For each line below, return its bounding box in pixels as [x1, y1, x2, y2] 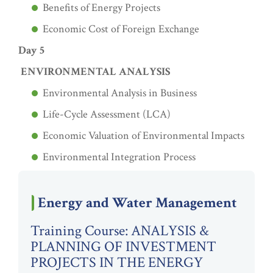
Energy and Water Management [38, 193, 237, 212]
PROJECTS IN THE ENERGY [30, 253, 203, 272]
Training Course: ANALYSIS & [30, 221, 209, 240]
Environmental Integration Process [43, 150, 196, 164]
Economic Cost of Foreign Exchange [43, 22, 199, 36]
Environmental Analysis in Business [43, 86, 197, 100]
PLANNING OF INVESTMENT [30, 237, 216, 256]
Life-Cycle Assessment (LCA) [43, 107, 171, 121]
